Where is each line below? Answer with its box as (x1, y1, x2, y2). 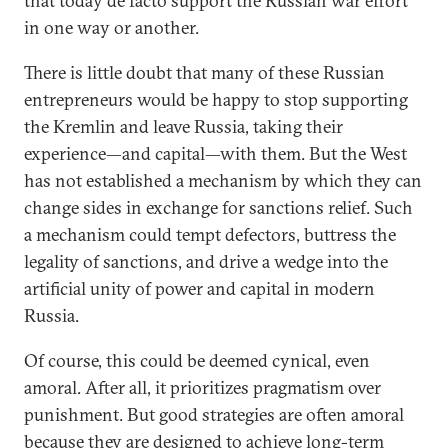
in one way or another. (24, 16, 199, 39)
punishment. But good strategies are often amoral (24, 403, 404, 426)
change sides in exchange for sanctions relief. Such (24, 196, 413, 219)
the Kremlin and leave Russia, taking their (24, 115, 343, 138)
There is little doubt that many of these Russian (24, 61, 385, 84)
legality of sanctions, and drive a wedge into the (24, 250, 388, 273)
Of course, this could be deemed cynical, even (24, 349, 370, 372)
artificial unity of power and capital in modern (24, 277, 375, 300)
